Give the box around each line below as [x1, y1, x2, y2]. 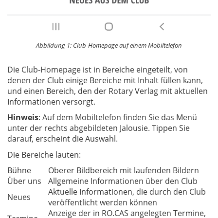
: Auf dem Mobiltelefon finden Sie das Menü [38, 112, 197, 123]
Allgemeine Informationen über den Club [48, 176, 198, 187]
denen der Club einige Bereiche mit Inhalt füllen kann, [7, 74, 203, 86]
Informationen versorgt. [7, 96, 95, 107]
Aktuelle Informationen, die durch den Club [48, 186, 206, 198]
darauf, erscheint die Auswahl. [7, 133, 118, 145]
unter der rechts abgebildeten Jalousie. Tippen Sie [7, 123, 190, 134]
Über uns [7, 176, 41, 187]
